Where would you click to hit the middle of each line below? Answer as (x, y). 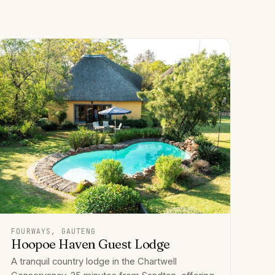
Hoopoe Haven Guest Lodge (91, 244)
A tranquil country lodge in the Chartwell (94, 261)
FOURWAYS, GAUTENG (54, 231)
